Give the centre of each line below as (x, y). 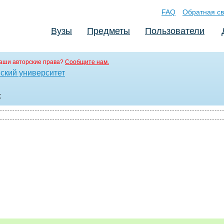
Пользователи (175, 31)
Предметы (108, 31)
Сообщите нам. (87, 62)
